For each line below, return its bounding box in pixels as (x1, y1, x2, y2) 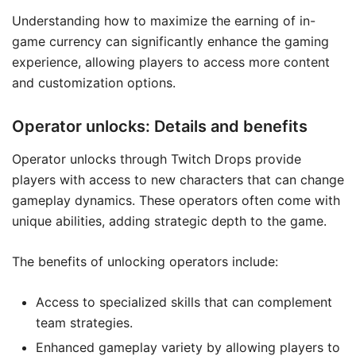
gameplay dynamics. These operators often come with (12, 192, 340, 208)
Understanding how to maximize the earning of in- (12, 12, 315, 29)
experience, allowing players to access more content (12, 53, 330, 70)
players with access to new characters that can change (12, 171, 344, 188)
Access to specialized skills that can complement (36, 293, 332, 310)
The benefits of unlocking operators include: (12, 253, 278, 269)
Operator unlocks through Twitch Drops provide (12, 150, 301, 167)
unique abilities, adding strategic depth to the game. (12, 212, 327, 229)
